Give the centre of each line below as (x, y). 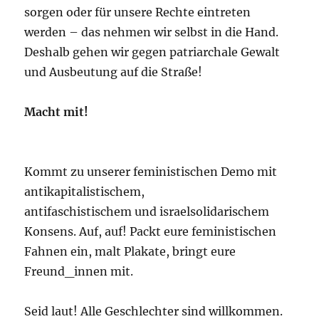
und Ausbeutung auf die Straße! (114, 72)
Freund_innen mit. (79, 272)
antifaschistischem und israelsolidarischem (147, 212)
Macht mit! (57, 112)
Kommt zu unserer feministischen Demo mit (151, 172)
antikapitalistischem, (85, 192)
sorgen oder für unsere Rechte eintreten (138, 12)
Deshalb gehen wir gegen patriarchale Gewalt (152, 52)
